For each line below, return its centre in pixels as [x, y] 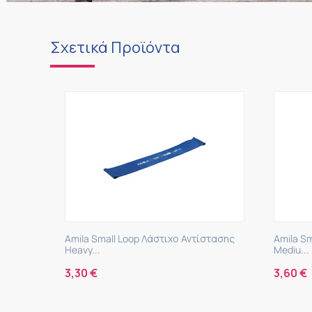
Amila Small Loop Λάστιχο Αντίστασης [200, 239]
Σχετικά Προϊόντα [115, 47]
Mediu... [133, 250]
